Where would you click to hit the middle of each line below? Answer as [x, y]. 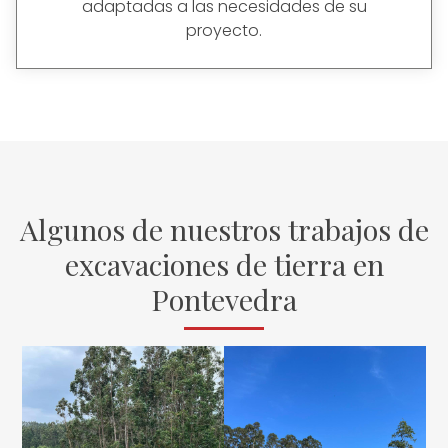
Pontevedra [224, 299]
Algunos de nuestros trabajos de [224, 229]
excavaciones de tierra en [224, 264]
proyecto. [224, 30]
